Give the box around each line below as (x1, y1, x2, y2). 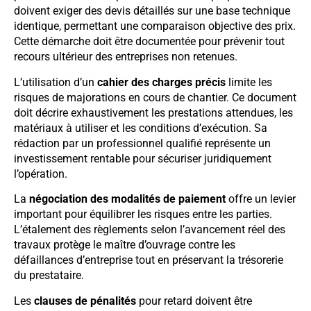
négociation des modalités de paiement (29, 192, 226, 206)
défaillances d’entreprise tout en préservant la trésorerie (14, 253, 283, 267)
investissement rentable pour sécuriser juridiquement (14, 151, 271, 165)
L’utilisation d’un (14, 75, 97, 89)
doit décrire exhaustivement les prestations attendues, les (14, 106, 293, 119)
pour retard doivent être (136, 294, 252, 308)
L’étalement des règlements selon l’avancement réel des (14, 223, 285, 237)
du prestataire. (14, 269, 84, 283)
